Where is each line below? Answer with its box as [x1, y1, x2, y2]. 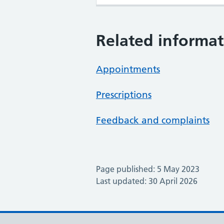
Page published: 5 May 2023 [96, 164, 199, 174]
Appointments [96, 63, 160, 75]
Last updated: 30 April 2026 [96, 176, 197, 186]
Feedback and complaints [96, 114, 209, 126]
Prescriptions [96, 89, 151, 101]
